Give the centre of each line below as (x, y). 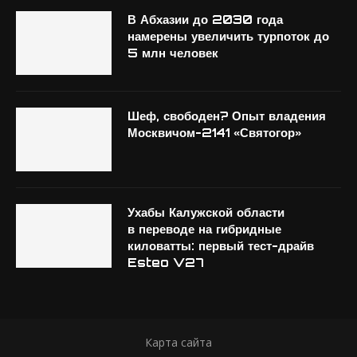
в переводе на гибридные (204, 229)
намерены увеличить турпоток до (228, 36)
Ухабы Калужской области (206, 212)
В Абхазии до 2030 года (205, 20)
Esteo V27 (166, 263)
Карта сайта (178, 342)
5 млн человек (173, 53)
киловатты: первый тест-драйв (221, 246)
